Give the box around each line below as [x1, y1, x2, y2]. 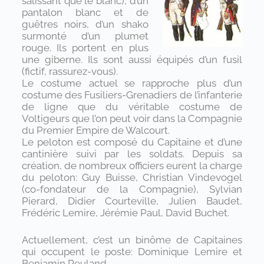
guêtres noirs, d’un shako [21, 18, 148, 31]
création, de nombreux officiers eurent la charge [21, 160, 243, 172]
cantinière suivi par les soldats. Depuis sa [21, 148, 243, 160]
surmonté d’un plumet [21, 30, 148, 42]
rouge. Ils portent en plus [21, 42, 148, 54]
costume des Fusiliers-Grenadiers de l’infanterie [21, 89, 243, 101]
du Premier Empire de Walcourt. [21, 124, 170, 137]
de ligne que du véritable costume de [21, 101, 243, 113]
